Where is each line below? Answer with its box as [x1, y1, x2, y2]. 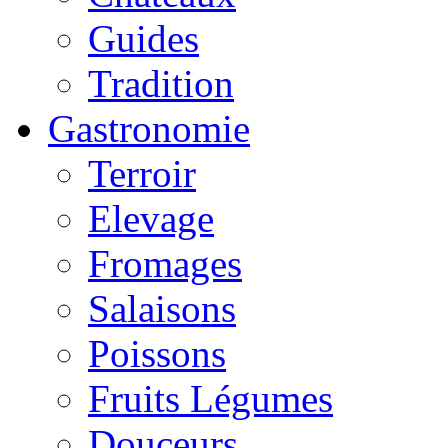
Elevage [88, 196, 214, 240]
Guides [88, 16, 199, 60]
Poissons [88, 331, 226, 375]
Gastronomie [48, 106, 250, 150]
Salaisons [88, 286, 236, 330]
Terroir [88, 151, 196, 195]
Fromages [88, 241, 242, 285]
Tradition [88, 61, 234, 105]
